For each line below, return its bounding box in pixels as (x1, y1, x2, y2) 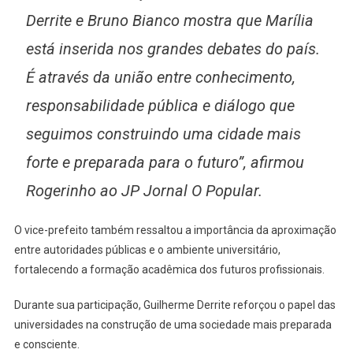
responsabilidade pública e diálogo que (25, 95, 295, 115)
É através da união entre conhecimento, (25, 67, 295, 87)
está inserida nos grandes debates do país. (25, 39, 320, 58)
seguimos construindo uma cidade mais (25, 124, 301, 143)
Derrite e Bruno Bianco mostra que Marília (25, 10, 314, 30)
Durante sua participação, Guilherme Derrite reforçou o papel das (13, 298, 336, 311)
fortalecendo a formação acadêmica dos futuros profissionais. (13, 262, 325, 276)
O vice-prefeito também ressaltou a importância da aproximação (13, 223, 336, 236)
